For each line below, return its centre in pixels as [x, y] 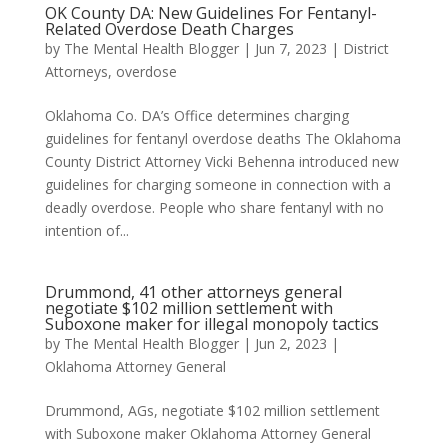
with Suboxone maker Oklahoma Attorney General [207, 433]
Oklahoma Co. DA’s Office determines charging [196, 115]
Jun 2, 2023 [290, 343]
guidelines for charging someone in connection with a [217, 184]
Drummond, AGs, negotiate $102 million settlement [212, 410]
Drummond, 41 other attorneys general [193, 292]
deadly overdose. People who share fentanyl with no [214, 207]
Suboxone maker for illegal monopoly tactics [211, 324]
